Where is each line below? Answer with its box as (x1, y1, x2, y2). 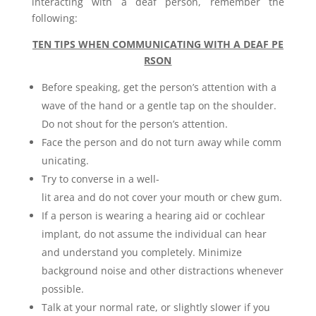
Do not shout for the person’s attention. (41, 117, 228, 130)
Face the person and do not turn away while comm (41, 135, 281, 149)
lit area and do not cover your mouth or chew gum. (41, 190, 282, 204)
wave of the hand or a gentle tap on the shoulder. (41, 99, 279, 112)
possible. (41, 282, 84, 296)
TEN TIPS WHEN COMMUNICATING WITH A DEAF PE (32, 37, 284, 51)
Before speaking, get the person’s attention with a (41, 80, 279, 94)
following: (31, 11, 78, 25)
